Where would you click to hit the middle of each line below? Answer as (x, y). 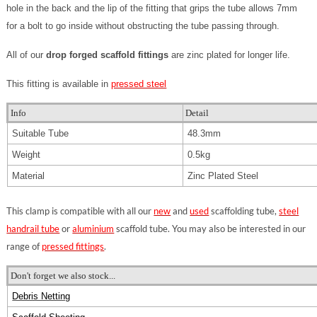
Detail (197, 113)
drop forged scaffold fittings (108, 55)
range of (24, 246)
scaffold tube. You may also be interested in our (210, 229)
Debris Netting (41, 296)
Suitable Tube (41, 133)
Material (30, 176)
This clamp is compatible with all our (80, 211)
